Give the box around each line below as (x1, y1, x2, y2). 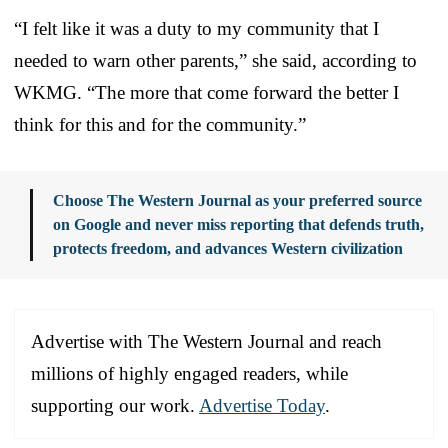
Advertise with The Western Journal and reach (31, 331, 382, 353)
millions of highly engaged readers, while (31, 363, 348, 385)
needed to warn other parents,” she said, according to (14, 50, 417, 72)
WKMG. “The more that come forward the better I (14, 82, 399, 104)
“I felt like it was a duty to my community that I (14, 18, 379, 40)
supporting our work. (31, 395, 199, 417)
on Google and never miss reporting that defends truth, (53, 216, 424, 234)
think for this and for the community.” (14, 114, 306, 136)
